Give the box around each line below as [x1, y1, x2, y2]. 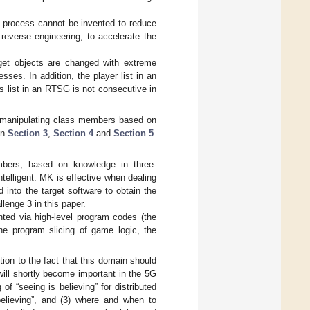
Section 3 [7, 127, 48, 138]
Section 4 [53, 127, 93, 138]
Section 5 [113, 127, 154, 138]
